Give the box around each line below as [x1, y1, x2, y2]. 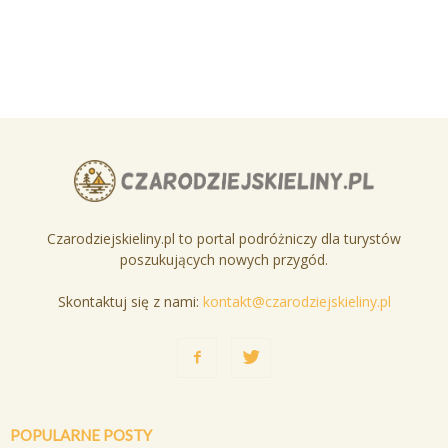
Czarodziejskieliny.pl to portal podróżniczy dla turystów [47, 228, 401, 248]
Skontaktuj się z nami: [57, 291, 203, 311]
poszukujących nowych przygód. [120, 249, 328, 269]
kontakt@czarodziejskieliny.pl [202, 291, 391, 311]
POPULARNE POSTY [10, 425, 152, 444]
